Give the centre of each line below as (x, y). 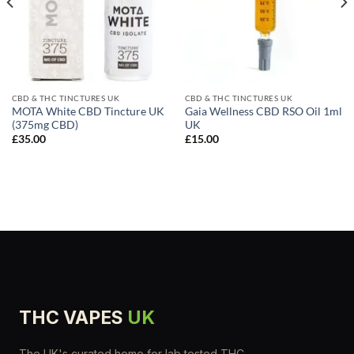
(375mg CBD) (45, 124)
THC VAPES (73, 317)
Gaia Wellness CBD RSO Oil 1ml (263, 111)
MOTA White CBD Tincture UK (88, 111)
